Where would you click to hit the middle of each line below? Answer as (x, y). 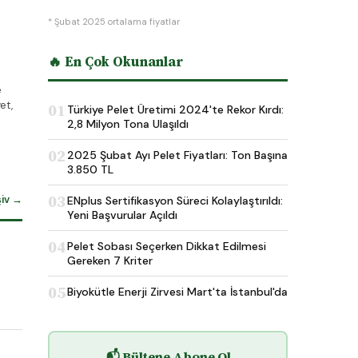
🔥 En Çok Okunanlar (115, 62)
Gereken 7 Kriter (110, 261)
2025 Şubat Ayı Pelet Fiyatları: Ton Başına (177, 155)
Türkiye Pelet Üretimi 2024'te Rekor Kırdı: (175, 109)
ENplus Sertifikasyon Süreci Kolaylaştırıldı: (175, 201)
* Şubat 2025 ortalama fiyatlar (114, 22)
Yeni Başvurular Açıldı (122, 215)
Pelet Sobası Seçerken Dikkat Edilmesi (167, 246)
